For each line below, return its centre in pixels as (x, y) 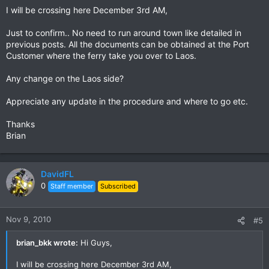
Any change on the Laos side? (65, 78)
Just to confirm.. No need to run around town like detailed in (124, 33)
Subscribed (118, 186)
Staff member (72, 186)
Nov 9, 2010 (29, 219)
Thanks (20, 124)
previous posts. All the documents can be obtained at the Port (128, 44)
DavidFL (57, 174)
